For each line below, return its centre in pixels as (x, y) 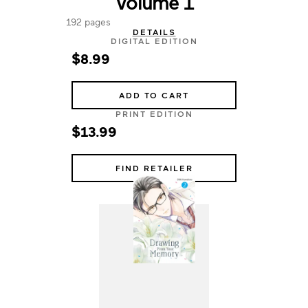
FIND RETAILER (154, 168)
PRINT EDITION (154, 113)
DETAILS (154, 32)
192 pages (88, 22)
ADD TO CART (154, 95)
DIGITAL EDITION (154, 41)
